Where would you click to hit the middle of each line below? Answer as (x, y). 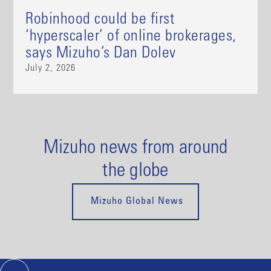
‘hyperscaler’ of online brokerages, (131, 37)
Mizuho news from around (135, 149)
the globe (135, 172)
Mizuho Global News (135, 202)
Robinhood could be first (100, 20)
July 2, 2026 (51, 69)
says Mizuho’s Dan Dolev (101, 54)
